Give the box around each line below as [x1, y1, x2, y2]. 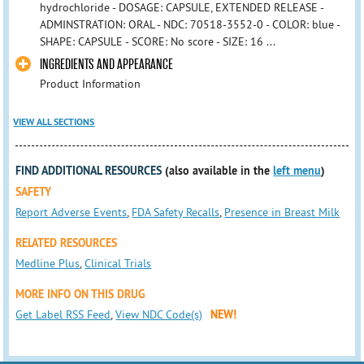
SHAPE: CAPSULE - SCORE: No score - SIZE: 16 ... [39, 33, 275, 49]
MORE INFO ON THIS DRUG [15, 286, 146, 301]
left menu [273, 162, 322, 178]
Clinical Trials [84, 255, 152, 271]
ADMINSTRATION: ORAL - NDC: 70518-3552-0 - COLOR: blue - [39, 16, 340, 32]
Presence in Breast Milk [224, 204, 340, 219]
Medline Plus [15, 255, 80, 271]
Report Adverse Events [15, 204, 128, 219]
